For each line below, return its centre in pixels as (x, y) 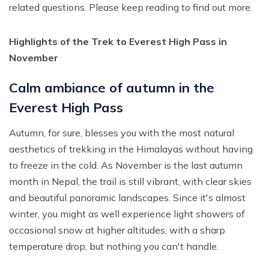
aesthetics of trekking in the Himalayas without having (131, 149)
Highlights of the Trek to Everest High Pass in (118, 42)
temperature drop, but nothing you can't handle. (114, 246)
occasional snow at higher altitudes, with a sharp (117, 230)
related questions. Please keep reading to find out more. (131, 8)
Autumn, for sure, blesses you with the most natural (122, 133)
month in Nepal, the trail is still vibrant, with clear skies (130, 182)
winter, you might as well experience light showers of (127, 214)
